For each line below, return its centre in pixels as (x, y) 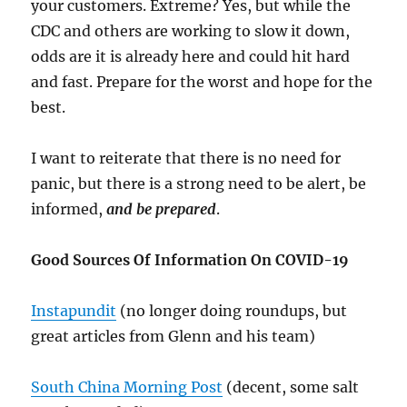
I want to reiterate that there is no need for (186, 159)
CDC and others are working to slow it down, (191, 31)
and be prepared (162, 209)
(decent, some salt (291, 387)
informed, (69, 209)
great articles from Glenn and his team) (174, 337)
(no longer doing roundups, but (232, 311)
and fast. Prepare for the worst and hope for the (202, 82)
